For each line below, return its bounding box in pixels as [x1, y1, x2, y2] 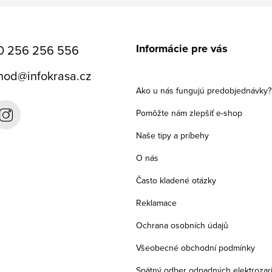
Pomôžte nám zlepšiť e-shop [136, 106, 242, 119]
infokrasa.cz [27, 66, 91, 84]
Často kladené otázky [136, 174, 216, 186]
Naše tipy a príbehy [136, 129, 209, 141]
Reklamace [136, 196, 177, 209]
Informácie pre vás [136, 40, 228, 56]
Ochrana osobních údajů [136, 219, 228, 231]
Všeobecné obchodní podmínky [136, 241, 255, 254]
